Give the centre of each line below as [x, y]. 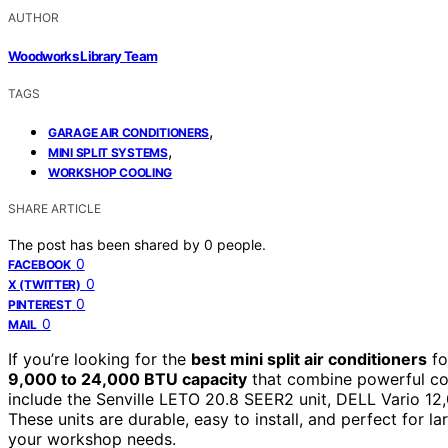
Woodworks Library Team [83, 55]
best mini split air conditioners [309, 358]
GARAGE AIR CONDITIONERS [129, 132]
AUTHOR [33, 18]
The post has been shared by [106, 244]
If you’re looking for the [99, 358]
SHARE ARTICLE [54, 208]
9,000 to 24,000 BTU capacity [127, 378]
